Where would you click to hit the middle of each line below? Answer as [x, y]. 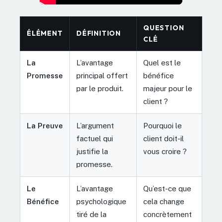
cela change [164, 201]
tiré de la [91, 214]
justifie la [92, 151]
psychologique [101, 201]
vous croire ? [165, 151]
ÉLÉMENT [45, 33]
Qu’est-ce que [167, 188]
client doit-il [164, 138]
